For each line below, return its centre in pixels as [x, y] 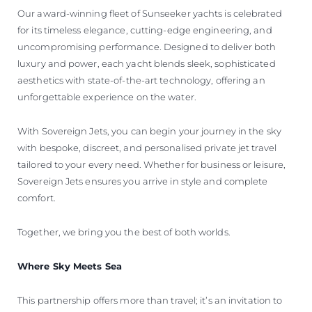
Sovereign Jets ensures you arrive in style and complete [143, 181]
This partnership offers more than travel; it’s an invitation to [150, 300]
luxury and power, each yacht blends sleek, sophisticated [147, 63]
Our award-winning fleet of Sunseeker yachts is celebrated [150, 13]
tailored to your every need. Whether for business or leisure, [152, 164]
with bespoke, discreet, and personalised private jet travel [147, 147]
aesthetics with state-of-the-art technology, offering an [141, 80]
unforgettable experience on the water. [107, 96]
